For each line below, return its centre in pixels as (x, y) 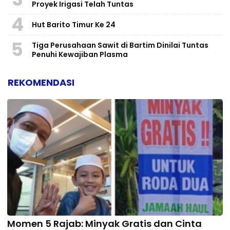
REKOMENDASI (41, 82)
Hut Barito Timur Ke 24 (74, 24)
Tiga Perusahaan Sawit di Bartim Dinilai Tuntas (120, 45)
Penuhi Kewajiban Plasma (80, 54)
